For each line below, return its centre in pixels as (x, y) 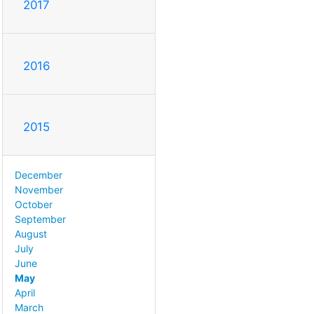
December (39, 175)
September (40, 219)
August (31, 233)
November (39, 189)
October (34, 204)
